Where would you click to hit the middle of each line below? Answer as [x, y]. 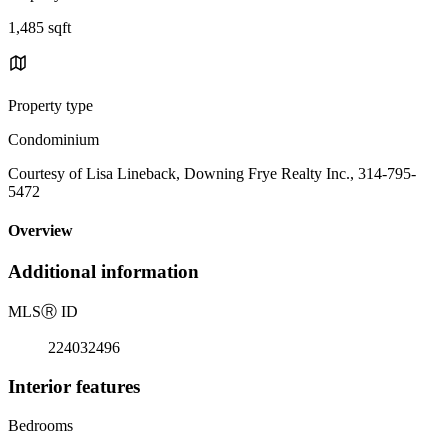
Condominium [53, 139]
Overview [40, 231]
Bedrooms [40, 425]
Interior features [74, 386]
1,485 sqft [39, 27]
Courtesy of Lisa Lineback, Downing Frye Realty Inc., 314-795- [212, 173]
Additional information [103, 272]
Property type [50, 105]
